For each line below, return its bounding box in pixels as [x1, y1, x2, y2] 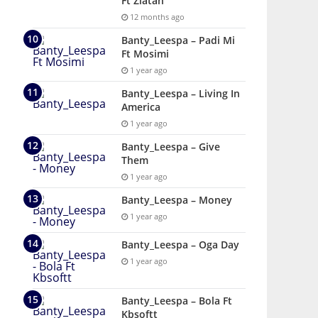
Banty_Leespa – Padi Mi [121, 33, 235, 47]
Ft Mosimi [121, 47, 169, 60]
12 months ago [128, 11, 185, 22]
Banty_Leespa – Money [121, 193, 232, 207]
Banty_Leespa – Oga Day [121, 238, 239, 251]
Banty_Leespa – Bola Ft [121, 294, 232, 307]
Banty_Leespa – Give [121, 140, 220, 153]
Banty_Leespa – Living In [121, 87, 240, 100]
